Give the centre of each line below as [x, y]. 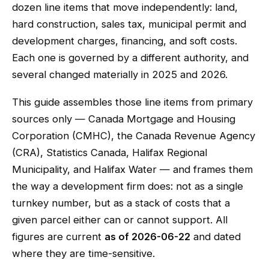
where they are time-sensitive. [83, 253]
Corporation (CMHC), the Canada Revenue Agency [134, 136]
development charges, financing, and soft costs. [125, 41]
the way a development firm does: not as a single [128, 186]
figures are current [58, 237]
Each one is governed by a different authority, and [130, 58]
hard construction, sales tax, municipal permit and [129, 24]
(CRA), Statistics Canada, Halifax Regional [110, 153]
